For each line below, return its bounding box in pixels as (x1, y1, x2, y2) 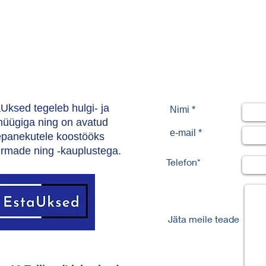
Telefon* (164, 156, 201, 167)
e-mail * (170, 128, 202, 138)
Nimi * (170, 104, 195, 115)
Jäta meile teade (168, 213, 239, 224)
